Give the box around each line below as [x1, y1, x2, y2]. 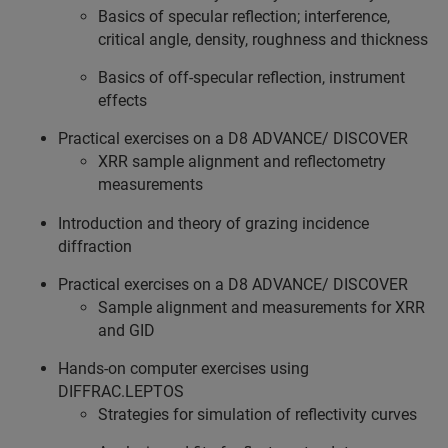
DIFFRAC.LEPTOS [58, 382, 184, 401]
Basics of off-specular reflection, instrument [98, 68, 405, 87]
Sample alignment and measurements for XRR [98, 298, 425, 317]
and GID [98, 321, 155, 340]
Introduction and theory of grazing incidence [58, 214, 369, 233]
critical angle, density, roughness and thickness [98, 30, 428, 49]
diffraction [58, 237, 132, 256]
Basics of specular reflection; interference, [98, 7, 390, 26]
